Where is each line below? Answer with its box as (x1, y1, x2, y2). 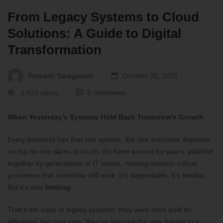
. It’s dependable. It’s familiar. (115, 171, 207, 180)
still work (88, 171, 115, 180)
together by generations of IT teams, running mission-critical (7, 159, 197, 168)
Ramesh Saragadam (26, 71, 94, 80)
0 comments (88, 89, 126, 97)
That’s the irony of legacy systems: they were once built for (7, 206, 192, 214)
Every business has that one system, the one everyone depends (7, 135, 210, 144)
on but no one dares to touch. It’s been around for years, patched (7, 147, 213, 156)
